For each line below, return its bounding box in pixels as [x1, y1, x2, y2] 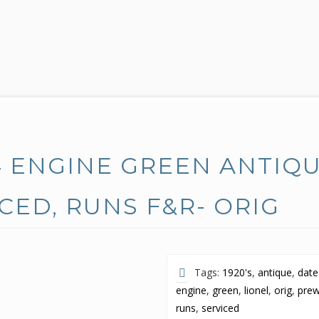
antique [258, 266, 293, 279]
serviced [202, 301, 240, 315]
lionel [244, 283, 269, 297]
